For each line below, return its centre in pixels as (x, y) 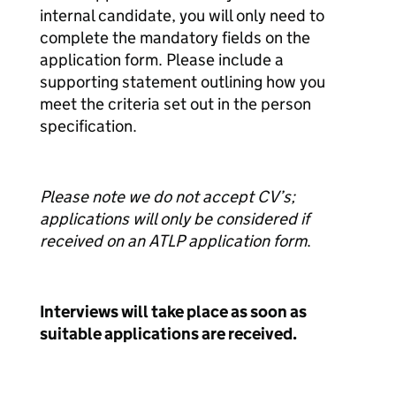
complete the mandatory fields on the (175, 38)
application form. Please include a (162, 60)
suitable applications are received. (168, 334)
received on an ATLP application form (173, 241)
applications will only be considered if (175, 219)
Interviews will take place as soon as (173, 312)
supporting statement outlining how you (183, 82)
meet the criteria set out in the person (175, 104)
